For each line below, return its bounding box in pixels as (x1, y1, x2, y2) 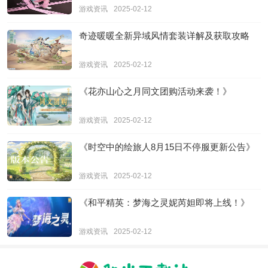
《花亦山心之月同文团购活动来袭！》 (79, 86, 232, 97)
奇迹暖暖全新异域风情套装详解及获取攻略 (79, 31, 249, 41)
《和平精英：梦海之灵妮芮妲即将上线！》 (79, 197, 249, 208)
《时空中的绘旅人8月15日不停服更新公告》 (79, 142, 255, 153)
